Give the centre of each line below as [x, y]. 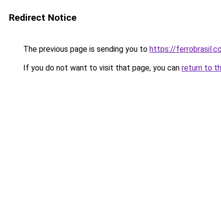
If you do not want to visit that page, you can [101, 68]
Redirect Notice [43, 18]
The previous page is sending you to [85, 49]
